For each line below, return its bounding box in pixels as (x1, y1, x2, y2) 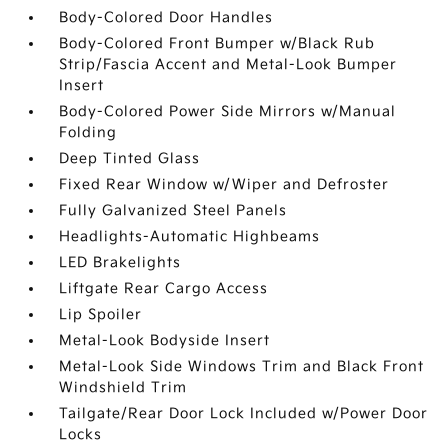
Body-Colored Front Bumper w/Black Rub (59, 35, 376, 52)
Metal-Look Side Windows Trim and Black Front (59, 358, 425, 375)
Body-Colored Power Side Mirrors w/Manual (59, 103, 397, 120)
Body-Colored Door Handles (59, 9, 274, 26)
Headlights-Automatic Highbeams (59, 228, 321, 245)
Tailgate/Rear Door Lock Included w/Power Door (59, 405, 429, 422)
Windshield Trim (59, 379, 188, 396)
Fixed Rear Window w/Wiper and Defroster (59, 176, 390, 193)
